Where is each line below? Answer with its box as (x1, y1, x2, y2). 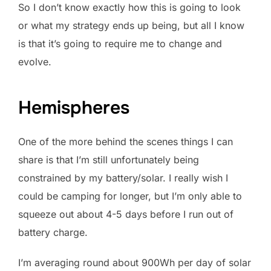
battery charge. (18, 226, 88, 238)
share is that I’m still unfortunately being (18, 153, 199, 166)
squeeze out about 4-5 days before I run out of (18, 207, 233, 220)
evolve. (18, 55, 51, 68)
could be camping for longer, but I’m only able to (18, 189, 242, 202)
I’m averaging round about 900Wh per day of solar (18, 256, 251, 269)
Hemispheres (18, 96, 129, 119)
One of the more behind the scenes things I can (18, 135, 233, 148)
